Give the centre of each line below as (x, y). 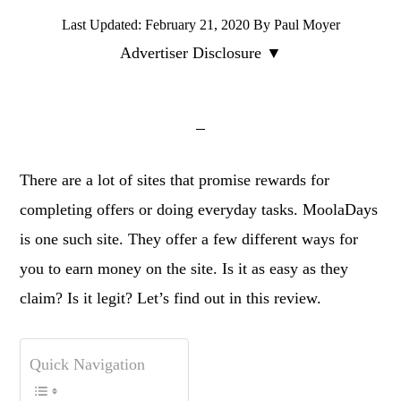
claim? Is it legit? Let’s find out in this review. (171, 298)
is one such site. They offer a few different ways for (189, 239)
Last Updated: (103, 25)
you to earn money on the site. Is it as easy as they (184, 269)
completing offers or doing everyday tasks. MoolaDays (199, 209)
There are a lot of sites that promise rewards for (175, 180)
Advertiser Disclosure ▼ (200, 53)
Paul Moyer (307, 25)
